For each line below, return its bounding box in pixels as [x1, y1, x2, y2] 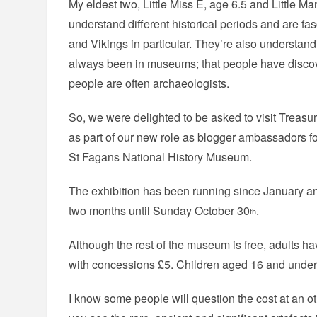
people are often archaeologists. [69, 75, 230, 92]
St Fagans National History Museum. [69, 149, 253, 166]
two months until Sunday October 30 [69, 202, 250, 219]
